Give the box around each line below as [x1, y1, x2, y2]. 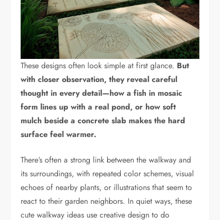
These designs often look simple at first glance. [21, 59, 177, 71]
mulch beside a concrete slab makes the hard [21, 114, 186, 126]
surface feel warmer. [21, 128, 97, 140]
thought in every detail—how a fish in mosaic [21, 87, 183, 99]
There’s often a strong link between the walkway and [21, 154, 192, 165]
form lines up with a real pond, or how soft [21, 101, 176, 112]
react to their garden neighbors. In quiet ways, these [21, 195, 192, 207]
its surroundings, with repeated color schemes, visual [21, 167, 194, 179]
